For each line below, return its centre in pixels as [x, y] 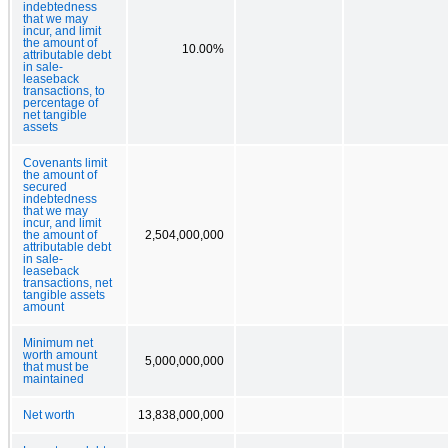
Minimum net [58, 342]
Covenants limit [65, 162]
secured [45, 186]
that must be [56, 366]
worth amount [60, 354]
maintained [53, 378]
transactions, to [64, 90]
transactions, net [67, 282]
